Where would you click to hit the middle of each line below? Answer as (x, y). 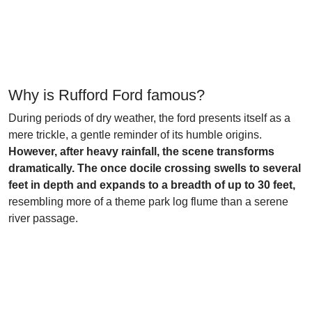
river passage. (43, 218)
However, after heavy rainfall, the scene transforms (141, 151)
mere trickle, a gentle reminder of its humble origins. (135, 135)
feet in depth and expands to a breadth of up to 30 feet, (152, 185)
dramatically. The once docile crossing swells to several (155, 168)
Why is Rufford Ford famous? (107, 95)
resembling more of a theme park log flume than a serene (148, 202)
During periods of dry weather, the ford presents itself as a (149, 118)
